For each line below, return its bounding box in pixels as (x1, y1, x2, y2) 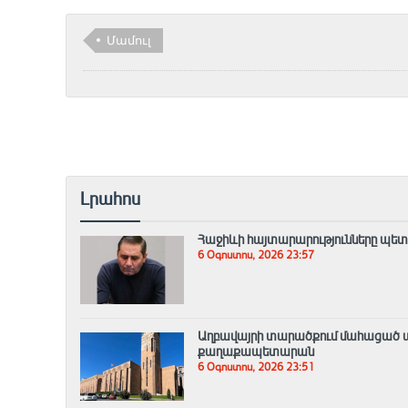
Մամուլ (107, 32, 151, 49)
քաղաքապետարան (198, 343, 314, 361)
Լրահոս (80, 189, 140, 211)
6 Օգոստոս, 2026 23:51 (198, 360, 314, 375)
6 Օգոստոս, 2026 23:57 (198, 248, 314, 263)
